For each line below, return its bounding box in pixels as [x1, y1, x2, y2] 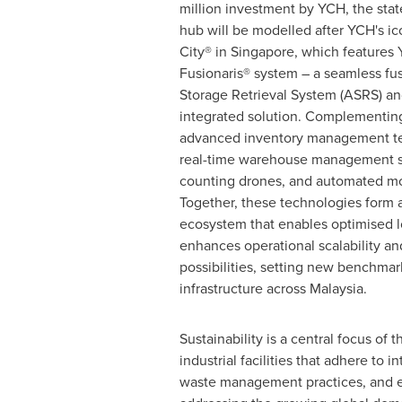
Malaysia [309, 278, 363, 299]
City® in [179, 41, 231, 62]
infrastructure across [179, 278, 310, 299]
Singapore [230, 41, 294, 62]
